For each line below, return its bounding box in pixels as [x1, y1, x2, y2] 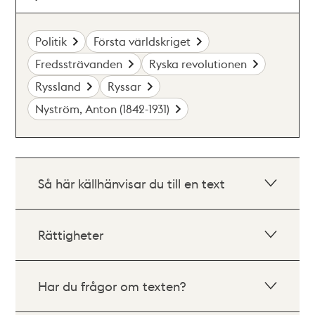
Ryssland [35, 78, 82, 94]
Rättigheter [38, 226, 104, 243]
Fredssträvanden [35, 56, 123, 71]
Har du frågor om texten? [38, 277, 186, 294]
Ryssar [108, 78, 142, 94]
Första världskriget [94, 33, 191, 49]
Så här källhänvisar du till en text [38, 174, 226, 191]
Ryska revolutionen [149, 56, 247, 71]
